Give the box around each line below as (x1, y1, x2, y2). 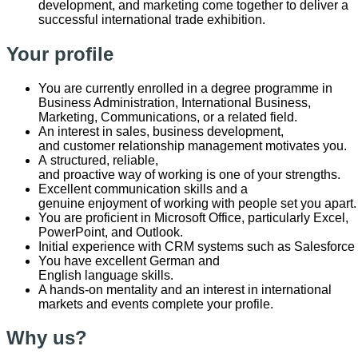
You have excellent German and (38, 253, 220, 268)
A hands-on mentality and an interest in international (38, 282, 332, 296)
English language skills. (38, 268, 177, 282)
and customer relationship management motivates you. (38, 138, 350, 153)
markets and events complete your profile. (38, 296, 273, 311)
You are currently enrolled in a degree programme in (38, 81, 332, 95)
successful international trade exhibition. (38, 12, 268, 26)
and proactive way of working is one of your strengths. (38, 167, 344, 181)
